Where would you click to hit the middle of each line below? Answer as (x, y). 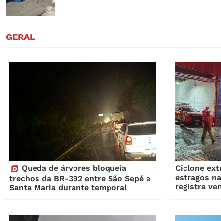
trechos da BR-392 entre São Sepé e (80, 179)
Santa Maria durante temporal (68, 188)
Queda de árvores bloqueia (73, 168)
